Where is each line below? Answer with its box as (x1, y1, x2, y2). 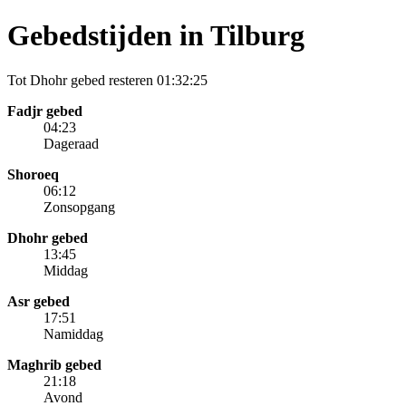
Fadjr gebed (7, 102, 82, 119)
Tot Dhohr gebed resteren (7, 72, 157, 88)
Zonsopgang (43, 198, 115, 215)
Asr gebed (7, 293, 70, 309)
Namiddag (43, 325, 103, 342)
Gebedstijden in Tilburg (7, 19, 304, 53)
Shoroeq (7, 166, 59, 182)
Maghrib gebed (7, 356, 101, 372)
